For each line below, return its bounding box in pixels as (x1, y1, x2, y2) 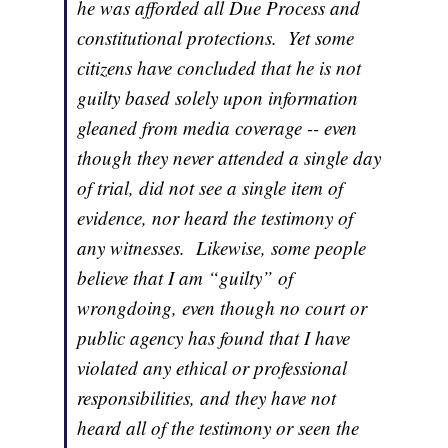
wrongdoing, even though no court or (77, 295, 368, 321)
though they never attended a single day (77, 145, 382, 171)
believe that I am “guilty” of (77, 265, 294, 291)
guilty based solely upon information (77, 85, 359, 111)
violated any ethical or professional (77, 355, 348, 381)
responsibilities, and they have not (77, 385, 337, 411)
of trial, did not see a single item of (77, 175, 344, 201)
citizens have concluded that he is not (77, 55, 362, 81)
